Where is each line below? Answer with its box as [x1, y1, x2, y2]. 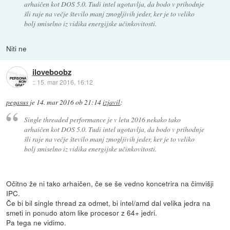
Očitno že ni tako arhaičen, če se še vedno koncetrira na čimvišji [6, 178, 214, 188]
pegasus [6, 98, 29, 107]
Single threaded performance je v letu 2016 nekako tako [24, 114, 181, 124]
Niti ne [6, 43, 27, 54]
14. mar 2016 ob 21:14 [36, 98, 102, 107]
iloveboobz [32, 66, 71, 78]
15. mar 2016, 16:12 [36, 77, 93, 86]
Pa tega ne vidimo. [6, 217, 67, 227]
